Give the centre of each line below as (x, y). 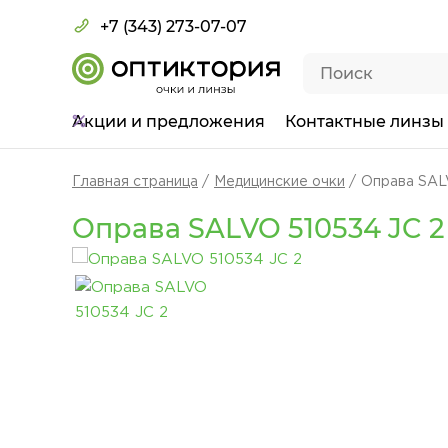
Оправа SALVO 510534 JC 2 (258, 228)
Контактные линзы (364, 121)
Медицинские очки (279, 182)
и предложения (198, 121)
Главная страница (135, 182)
